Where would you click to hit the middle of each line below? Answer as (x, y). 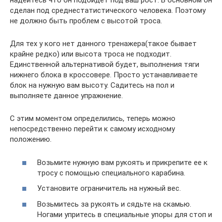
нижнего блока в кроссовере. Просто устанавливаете (104, 75)
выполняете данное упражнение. (66, 96)
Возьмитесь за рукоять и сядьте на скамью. (114, 204)
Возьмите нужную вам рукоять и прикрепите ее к (122, 162)
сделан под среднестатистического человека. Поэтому (108, 11)
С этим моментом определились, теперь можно (93, 119)
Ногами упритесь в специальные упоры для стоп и (125, 214)
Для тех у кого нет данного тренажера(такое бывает (103, 44)
